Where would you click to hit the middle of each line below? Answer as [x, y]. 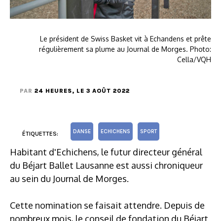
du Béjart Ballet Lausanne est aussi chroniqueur [106, 165]
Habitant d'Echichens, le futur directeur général [106, 152]
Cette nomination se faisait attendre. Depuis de [107, 205]
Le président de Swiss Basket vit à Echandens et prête [126, 38]
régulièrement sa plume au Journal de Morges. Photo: [125, 49]
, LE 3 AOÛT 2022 [101, 91]
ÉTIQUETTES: [40, 133]
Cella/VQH [194, 59]
